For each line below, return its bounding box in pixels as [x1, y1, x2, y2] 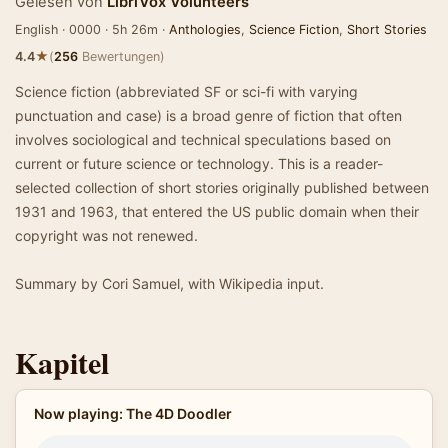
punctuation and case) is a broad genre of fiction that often [15, 107, 402, 124]
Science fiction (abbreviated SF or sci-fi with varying [15, 83, 358, 100]
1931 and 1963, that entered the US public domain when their [15, 203, 419, 220]
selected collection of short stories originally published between [15, 179, 429, 196]
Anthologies [169, 22, 241, 37]
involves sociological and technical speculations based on [15, 131, 391, 148]
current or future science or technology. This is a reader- [15, 155, 383, 172]
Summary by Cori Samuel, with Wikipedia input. [15, 275, 324, 292]
